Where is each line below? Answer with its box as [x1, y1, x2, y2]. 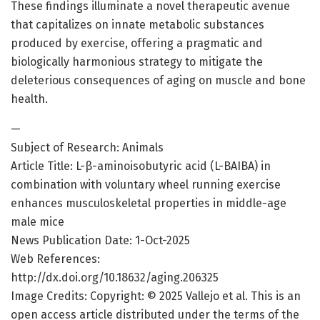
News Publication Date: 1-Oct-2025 [11, 233, 190, 247]
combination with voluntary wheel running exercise [11, 177, 281, 191]
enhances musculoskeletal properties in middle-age [11, 196, 286, 210]
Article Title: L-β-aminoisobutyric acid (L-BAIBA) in [11, 159, 271, 173]
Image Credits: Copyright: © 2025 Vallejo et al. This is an [11, 289, 301, 303]
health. [11, 91, 48, 106]
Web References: [11, 251, 100, 266]
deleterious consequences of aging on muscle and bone [11, 73, 306, 87]
